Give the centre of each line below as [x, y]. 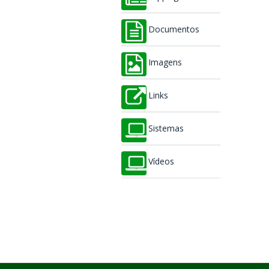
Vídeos [161, 162]
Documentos [174, 29]
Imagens [165, 62]
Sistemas [166, 128]
